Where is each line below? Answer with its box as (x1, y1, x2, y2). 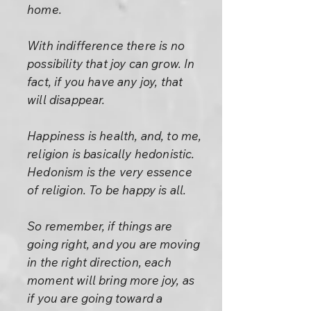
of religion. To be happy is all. (27, 183, 187, 197)
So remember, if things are (27, 219, 173, 233)
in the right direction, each (27, 255, 171, 269)
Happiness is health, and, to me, (27, 128, 202, 143)
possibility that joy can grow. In (27, 56, 195, 71)
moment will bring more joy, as (27, 273, 195, 287)
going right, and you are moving (27, 237, 201, 251)
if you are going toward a (27, 291, 163, 305)
